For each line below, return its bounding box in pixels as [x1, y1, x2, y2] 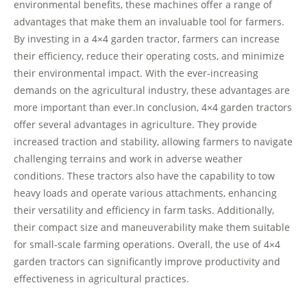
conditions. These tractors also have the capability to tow [14, 169, 275, 183]
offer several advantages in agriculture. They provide [14, 118, 257, 132]
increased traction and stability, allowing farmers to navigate [14, 135, 293, 149]
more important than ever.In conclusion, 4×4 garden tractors [14, 101, 292, 114]
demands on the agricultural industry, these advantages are [14, 84, 290, 97]
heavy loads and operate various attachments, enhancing [14, 186, 277, 200]
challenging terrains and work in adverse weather [14, 152, 243, 166]
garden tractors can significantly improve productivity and [14, 255, 280, 269]
